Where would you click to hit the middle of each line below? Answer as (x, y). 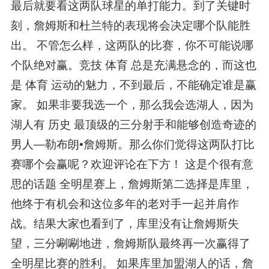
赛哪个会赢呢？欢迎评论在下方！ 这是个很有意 (132, 165)
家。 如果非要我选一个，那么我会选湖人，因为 (132, 105)
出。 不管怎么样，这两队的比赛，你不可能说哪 (132, 46)
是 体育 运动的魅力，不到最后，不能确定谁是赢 (133, 85)
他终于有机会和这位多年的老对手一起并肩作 (125, 204)
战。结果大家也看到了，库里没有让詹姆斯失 (125, 224)
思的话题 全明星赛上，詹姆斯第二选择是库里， (132, 184)
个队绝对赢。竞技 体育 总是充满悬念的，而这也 (133, 65)
